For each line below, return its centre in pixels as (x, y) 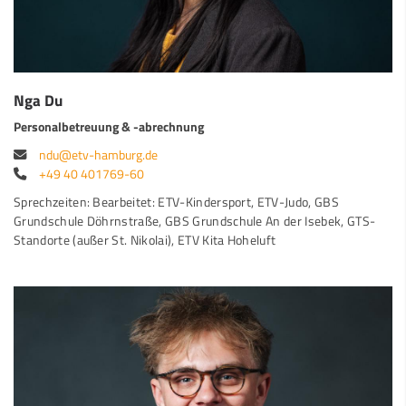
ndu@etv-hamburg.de (98, 155)
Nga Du (38, 100)
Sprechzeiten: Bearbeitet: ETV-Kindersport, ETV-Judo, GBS (176, 202)
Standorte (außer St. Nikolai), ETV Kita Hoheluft (145, 240)
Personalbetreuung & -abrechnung (109, 126)
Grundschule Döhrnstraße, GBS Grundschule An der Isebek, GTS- (195, 221)
